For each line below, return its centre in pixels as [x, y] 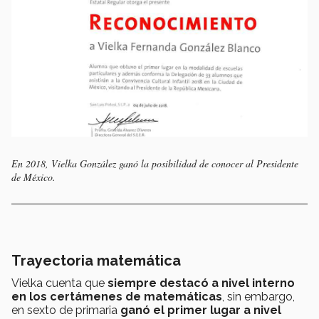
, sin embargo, [258, 297]
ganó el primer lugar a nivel [201, 310]
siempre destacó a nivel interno [201, 283]
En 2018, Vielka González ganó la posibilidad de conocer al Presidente [155, 164]
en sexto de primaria [66, 310]
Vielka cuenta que [59, 283]
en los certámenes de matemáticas [117, 297]
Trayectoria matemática [98, 261]
